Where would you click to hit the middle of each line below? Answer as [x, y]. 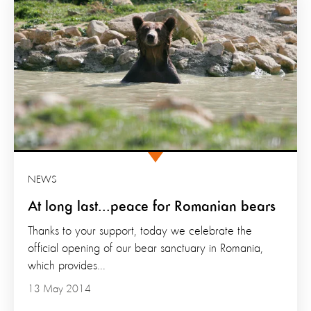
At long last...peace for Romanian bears [152, 207]
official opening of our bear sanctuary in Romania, [145, 248]
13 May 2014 [59, 289]
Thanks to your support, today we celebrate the [140, 231]
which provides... [67, 266]
